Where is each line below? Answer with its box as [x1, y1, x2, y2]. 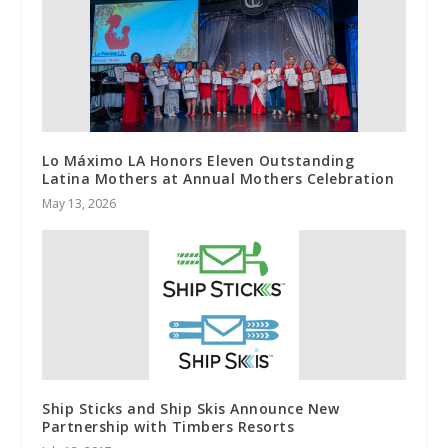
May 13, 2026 [42, 195, 117, 213]
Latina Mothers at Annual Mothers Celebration [42, 169, 395, 189]
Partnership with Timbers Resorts [42, 417, 295, 437]
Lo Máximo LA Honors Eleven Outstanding [42, 151, 355, 171]
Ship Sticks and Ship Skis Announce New [42, 399, 340, 419]
